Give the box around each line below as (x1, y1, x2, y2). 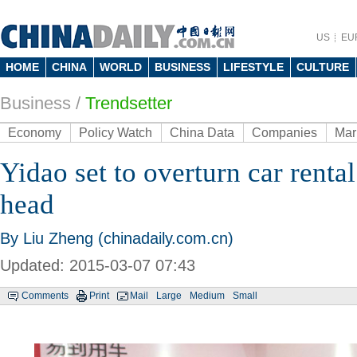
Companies (252, 126, 317, 139)
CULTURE (296, 61, 349, 73)
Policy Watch (79, 126, 152, 139)
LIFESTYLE (223, 61, 284, 73)
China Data (170, 126, 234, 139)
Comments (22, 290, 69, 301)
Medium (190, 290, 225, 301)
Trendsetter (85, 93, 172, 113)
